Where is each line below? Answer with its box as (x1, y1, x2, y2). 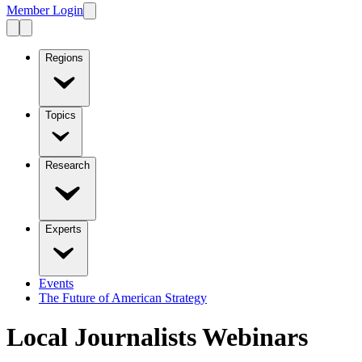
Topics (45, 108, 76, 121)
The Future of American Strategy (39, 290, 207, 305)
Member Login (6, 2, 83, 17)
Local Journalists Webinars (6, 322, 308, 352)
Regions (45, 51, 83, 64)
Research (45, 158, 90, 171)
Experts (45, 222, 82, 235)
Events (39, 276, 74, 290)
